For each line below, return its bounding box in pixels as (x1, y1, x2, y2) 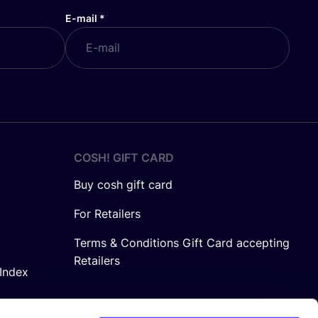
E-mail (65, 11, 99, 24)
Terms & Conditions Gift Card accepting (74, 235, 290, 250)
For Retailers (74, 206, 141, 221)
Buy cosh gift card (74, 177, 172, 192)
